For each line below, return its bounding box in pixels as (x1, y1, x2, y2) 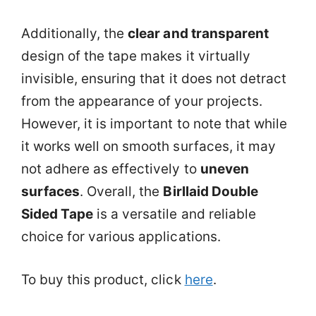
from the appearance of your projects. (21, 93, 262, 109)
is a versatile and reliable (93, 206, 256, 222)
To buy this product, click (21, 271, 185, 288)
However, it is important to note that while (21, 116, 287, 132)
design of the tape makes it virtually (21, 48, 250, 64)
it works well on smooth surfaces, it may (21, 138, 276, 154)
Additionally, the (21, 25, 128, 42)
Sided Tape (21, 206, 94, 222)
